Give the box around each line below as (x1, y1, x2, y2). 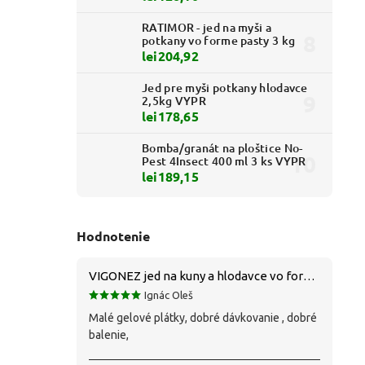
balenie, (89, 328, 129, 341)
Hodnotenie (77, 226, 150, 244)
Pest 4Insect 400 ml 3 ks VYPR (142, 153, 306, 169)
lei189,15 (142, 168, 199, 186)
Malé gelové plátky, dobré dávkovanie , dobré (89, 310, 317, 324)
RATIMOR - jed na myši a (142, 20, 271, 36)
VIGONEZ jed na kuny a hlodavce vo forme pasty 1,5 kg (303, 268, 315, 283)
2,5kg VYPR (142, 93, 206, 109)
